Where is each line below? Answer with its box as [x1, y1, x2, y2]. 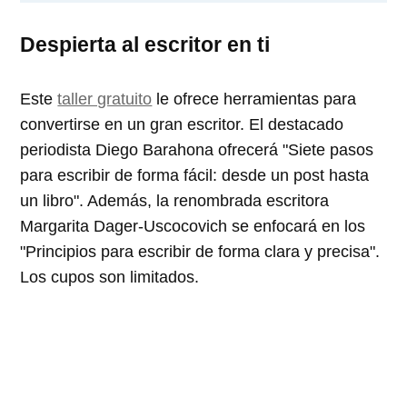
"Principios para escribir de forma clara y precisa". [20, 242, 381, 261]
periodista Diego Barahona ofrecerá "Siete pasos [20, 140, 374, 159]
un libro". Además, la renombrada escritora [20, 191, 330, 210]
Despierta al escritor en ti [20, 32, 271, 56]
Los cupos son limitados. [20, 267, 200, 286]
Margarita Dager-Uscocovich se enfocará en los [20, 216, 366, 235]
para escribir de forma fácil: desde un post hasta [20, 165, 370, 184]
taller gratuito [57, 89, 153, 108]
